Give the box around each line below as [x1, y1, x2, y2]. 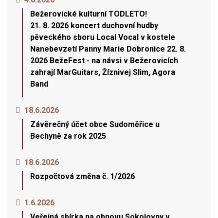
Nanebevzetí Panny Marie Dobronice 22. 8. [30, 44, 186, 54]
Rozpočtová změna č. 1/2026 [30, 172, 135, 181]
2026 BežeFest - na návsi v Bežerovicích [30, 56, 178, 65]
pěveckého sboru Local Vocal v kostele [30, 33, 175, 42]
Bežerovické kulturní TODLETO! [30, 9, 147, 18]
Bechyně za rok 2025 [30, 131, 106, 141]
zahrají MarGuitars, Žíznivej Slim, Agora [30, 68, 175, 77]
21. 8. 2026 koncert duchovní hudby [30, 21, 158, 30]
